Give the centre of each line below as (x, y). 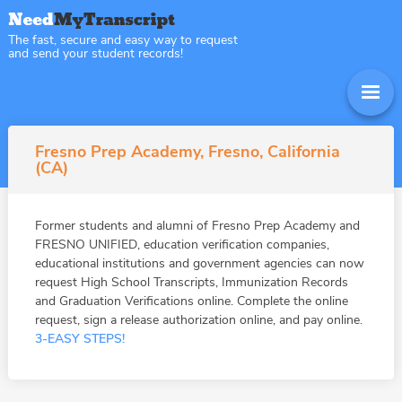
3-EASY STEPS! (79, 339)
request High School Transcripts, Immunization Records (191, 282)
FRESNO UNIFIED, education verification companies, (182, 245)
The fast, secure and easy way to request (122, 40)
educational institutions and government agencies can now (199, 263)
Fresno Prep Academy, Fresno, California (187, 152)
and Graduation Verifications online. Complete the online (191, 301)
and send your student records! (95, 53)
